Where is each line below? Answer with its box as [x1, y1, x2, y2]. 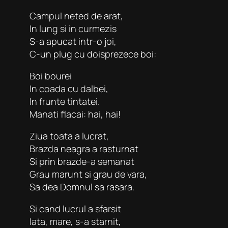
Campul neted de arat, [30, 9, 123, 22]
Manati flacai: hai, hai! [30, 107, 121, 120]
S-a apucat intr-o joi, [30, 35, 117, 47]
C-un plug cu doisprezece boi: [30, 47, 156, 60]
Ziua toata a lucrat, [30, 129, 109, 142]
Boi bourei [30, 69, 72, 82]
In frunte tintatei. [30, 95, 100, 107]
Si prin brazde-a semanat [30, 155, 134, 167]
